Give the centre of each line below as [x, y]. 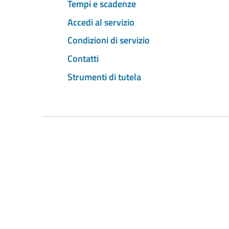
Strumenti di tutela [104, 77]
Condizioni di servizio [109, 40]
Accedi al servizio [101, 22]
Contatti [83, 59]
